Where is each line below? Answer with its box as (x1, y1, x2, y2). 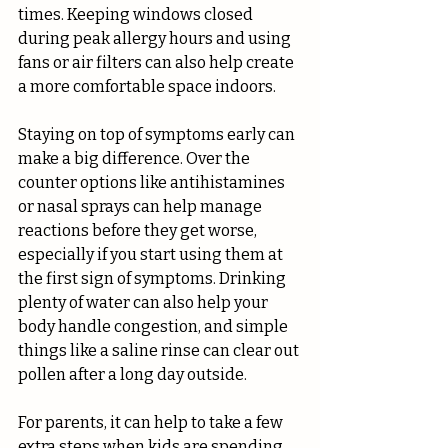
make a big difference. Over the (18, 149, 253, 169)
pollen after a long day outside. (18, 365, 247, 385)
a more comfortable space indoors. (18, 77, 276, 97)
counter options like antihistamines (18, 173, 288, 193)
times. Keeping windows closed (18, 5, 256, 25)
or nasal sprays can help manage (18, 197, 265, 217)
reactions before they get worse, (18, 221, 260, 241)
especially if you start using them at (18, 245, 286, 265)
